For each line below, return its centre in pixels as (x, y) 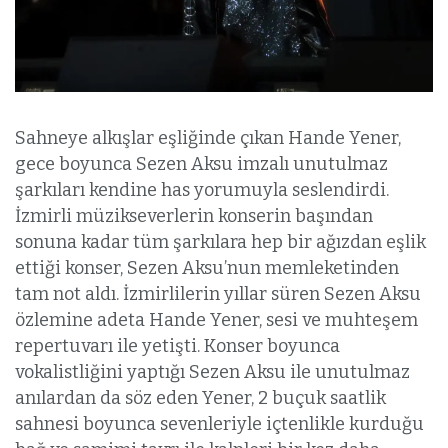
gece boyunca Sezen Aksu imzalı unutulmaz (201, 164)
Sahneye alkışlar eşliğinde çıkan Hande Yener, (208, 138)
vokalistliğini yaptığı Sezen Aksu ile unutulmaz (212, 372)
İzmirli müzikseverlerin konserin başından (194, 216)
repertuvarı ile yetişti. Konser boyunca (177, 346)
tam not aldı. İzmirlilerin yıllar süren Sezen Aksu (218, 294)
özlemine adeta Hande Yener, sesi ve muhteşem (216, 320)
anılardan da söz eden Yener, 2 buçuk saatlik (200, 398)
